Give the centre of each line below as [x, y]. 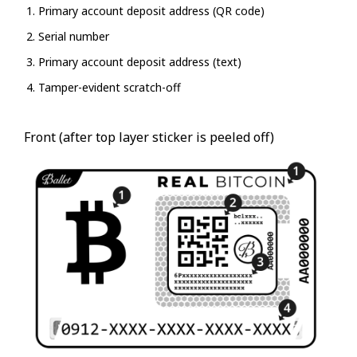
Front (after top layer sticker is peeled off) [149, 137]
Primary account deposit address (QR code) [151, 11]
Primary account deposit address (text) [140, 62]
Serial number [74, 37]
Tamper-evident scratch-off [110, 88]
